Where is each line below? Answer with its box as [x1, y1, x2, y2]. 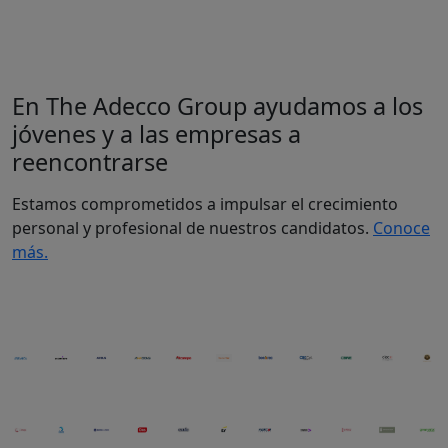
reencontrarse [12, 146, 168, 178]
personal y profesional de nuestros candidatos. [12, 217, 373, 239]
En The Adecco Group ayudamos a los [12, 90, 423, 122]
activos [264, 54, 334, 81]
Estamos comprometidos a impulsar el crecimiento [12, 193, 398, 215]
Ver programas [239, 24, 379, 51]
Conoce [373, 217, 430, 239]
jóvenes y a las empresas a [12, 118, 301, 150]
